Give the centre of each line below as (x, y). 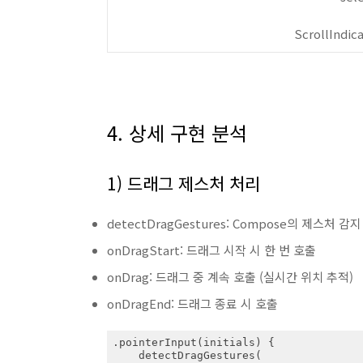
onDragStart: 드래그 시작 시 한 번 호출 (211, 250)
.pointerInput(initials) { (193, 342)
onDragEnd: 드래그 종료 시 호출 (192, 303)
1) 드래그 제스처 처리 (184, 183)
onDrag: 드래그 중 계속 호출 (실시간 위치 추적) (230, 277)
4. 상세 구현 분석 (177, 132)
